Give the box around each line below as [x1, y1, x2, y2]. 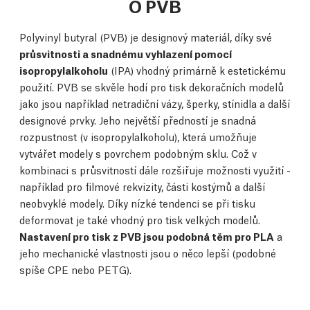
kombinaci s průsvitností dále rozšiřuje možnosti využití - [19, 163, 291, 176]
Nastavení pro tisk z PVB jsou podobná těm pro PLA [19, 229, 274, 243]
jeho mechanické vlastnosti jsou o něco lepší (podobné [19, 246, 276, 259]
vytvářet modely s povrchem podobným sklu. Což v [19, 146, 257, 160]
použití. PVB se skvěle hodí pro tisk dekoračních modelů [19, 80, 284, 93]
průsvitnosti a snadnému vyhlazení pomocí [19, 46, 232, 60]
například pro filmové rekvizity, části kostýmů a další [19, 179, 265, 193]
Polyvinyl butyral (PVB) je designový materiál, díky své [19, 30, 272, 44]
